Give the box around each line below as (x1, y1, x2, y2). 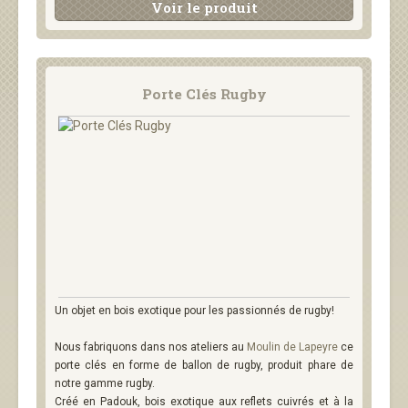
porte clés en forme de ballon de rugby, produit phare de (55, 359, 353, 372)
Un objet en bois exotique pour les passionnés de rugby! (55, 304, 334, 317)
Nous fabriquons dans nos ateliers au (55, 341, 247, 353)
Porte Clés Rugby (141, 85, 267, 103)
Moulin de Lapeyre (247, 341, 338, 353)
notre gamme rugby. (55, 377, 155, 390)
